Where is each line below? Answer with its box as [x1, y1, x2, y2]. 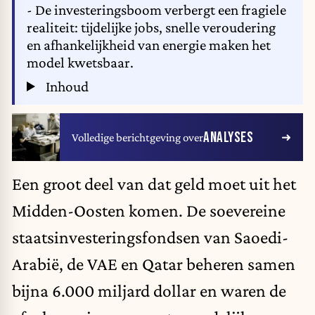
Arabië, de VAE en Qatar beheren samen [12, 254, 295, 274]
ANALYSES [203, 128, 253, 146]
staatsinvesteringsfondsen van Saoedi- [12, 227, 288, 247]
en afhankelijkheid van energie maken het [27, 37, 271, 54]
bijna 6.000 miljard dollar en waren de [12, 281, 286, 301]
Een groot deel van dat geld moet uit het [12, 174, 296, 194]
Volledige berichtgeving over [72, 130, 203, 144]
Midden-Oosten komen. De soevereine [12, 200, 285, 221]
